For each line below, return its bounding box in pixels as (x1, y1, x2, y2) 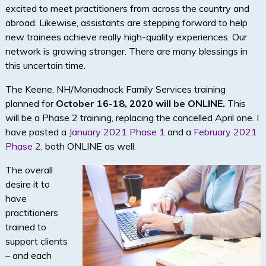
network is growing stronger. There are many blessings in (5, 45, 248, 58)
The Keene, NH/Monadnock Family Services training (5, 83, 226, 96)
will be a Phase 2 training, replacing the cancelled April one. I (5, 112, 259, 124)
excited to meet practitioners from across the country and (5, 2, 249, 15)
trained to (5, 221, 46, 233)
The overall (5, 164, 53, 176)
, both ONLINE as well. (40, 140, 136, 153)
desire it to (5, 178, 50, 191)
